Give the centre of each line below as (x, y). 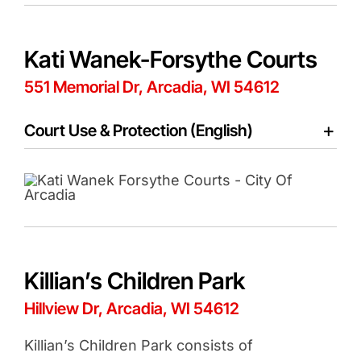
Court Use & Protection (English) (138, 131)
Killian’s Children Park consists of (138, 346)
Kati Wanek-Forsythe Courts (170, 60)
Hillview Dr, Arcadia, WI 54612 (131, 309)
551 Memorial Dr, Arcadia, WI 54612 (151, 87)
